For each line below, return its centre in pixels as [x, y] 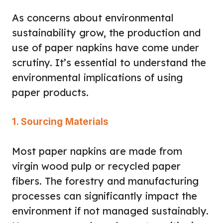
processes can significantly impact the [105, 196]
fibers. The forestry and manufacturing [105, 181]
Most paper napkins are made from [97, 151]
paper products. [50, 92]
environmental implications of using [97, 77]
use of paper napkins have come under [106, 47]
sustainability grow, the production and [106, 32]
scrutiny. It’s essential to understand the [109, 62]
